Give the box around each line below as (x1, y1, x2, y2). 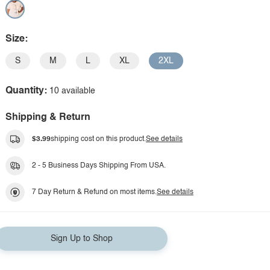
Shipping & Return (5, 113, 90, 122)
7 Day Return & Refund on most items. (32, 189, 157, 196)
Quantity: (5, 86, 47, 96)
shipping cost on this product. (51, 136, 146, 143)
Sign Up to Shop (50, 234, 113, 243)
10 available (49, 87, 95, 95)
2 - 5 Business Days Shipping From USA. (32, 162, 166, 169)
